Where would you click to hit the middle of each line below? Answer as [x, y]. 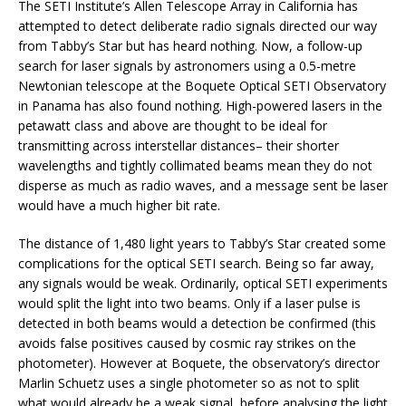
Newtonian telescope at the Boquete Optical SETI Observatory [202, 86]
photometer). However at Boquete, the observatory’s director [199, 363]
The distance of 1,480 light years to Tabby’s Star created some [202, 244]
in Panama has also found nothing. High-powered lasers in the [200, 106]
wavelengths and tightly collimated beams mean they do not [195, 166]
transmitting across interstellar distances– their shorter [179, 146]
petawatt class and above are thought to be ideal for [173, 126]
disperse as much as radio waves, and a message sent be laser [203, 186]
